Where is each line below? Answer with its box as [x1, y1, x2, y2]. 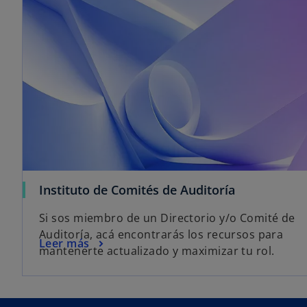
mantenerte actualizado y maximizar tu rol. [39, 243, 275, 259]
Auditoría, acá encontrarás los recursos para [39, 227, 284, 243]
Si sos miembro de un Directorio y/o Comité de [39, 210, 295, 226]
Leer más [39, 235, 90, 251]
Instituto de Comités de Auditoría [39, 182, 235, 199]
